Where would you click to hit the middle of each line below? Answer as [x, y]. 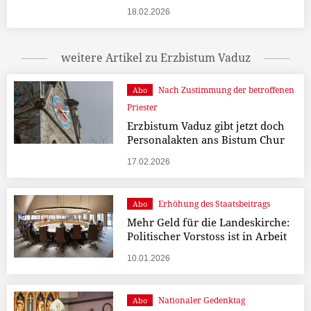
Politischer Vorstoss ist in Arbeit [207, 236]
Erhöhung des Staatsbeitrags [214, 204]
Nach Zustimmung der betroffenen [226, 90]
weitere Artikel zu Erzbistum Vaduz [155, 58]
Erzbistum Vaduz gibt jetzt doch [205, 126]
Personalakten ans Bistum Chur [205, 140]
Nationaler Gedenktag [201, 301]
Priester [142, 108]
